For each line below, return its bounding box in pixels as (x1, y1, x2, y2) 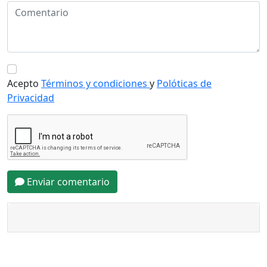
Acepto (7, 77, 39, 91)
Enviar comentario (27, 175, 110, 189)
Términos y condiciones (41, 77, 147, 91)
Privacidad (7, 91, 54, 105)
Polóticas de (157, 77, 212, 91)
